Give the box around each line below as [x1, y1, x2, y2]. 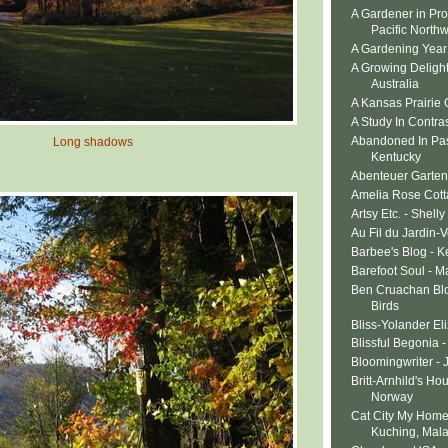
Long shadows [53, 134, 133, 149]
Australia [371, 77, 419, 92]
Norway [371, 390, 413, 405]
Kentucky [371, 149, 421, 164]
